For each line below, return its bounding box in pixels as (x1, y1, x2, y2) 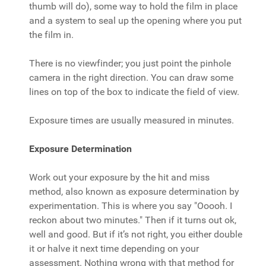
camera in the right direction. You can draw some (29, 72, 233, 83)
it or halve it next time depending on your (29, 243, 199, 254)
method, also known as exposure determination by (29, 186, 239, 197)
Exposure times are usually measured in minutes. (29, 115, 234, 126)
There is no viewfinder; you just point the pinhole (29, 58, 231, 69)
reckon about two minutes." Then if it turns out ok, (29, 214, 236, 226)
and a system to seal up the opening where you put (29, 15, 242, 26)
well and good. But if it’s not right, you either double (29, 229, 242, 240)
